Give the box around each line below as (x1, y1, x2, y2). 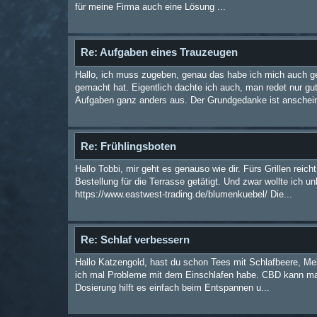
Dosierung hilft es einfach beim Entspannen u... (75, 282, 270, 294)
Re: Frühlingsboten (80, 139, 176, 152)
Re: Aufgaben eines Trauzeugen (80, 46, 238, 59)
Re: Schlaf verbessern (80, 234, 190, 246)
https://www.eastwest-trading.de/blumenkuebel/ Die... (75, 188, 292, 200)
